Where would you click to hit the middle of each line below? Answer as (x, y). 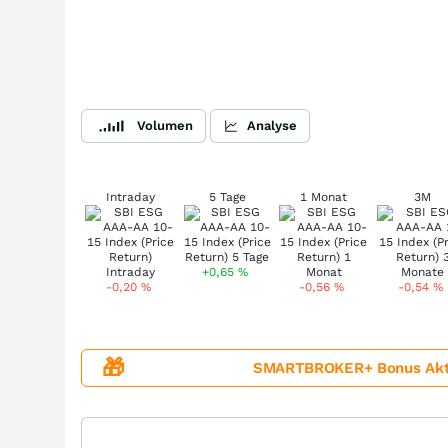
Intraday (130, 197)
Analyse (272, 125)
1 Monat (324, 197)
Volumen (165, 125)
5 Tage (227, 197)
